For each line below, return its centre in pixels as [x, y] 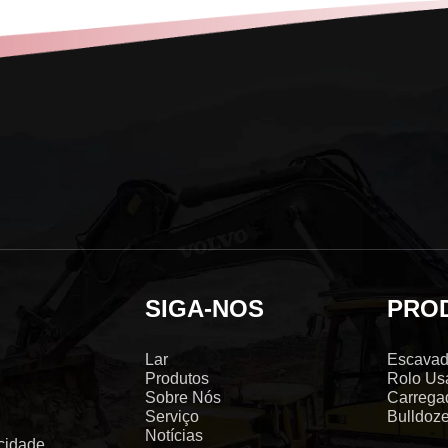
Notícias [174, 435]
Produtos [177, 378]
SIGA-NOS [205, 308]
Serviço [172, 416]
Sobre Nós [183, 397]
